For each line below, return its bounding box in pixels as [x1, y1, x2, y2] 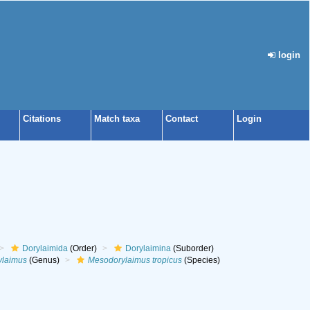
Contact [165, 113, 198, 124]
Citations [23, 113, 61, 124]
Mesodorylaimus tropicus [87, 255, 182, 265]
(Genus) [26, 255, 60, 265]
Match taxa [94, 113, 140, 124]
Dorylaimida [21, 244, 68, 253]
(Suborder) [170, 244, 214, 253]
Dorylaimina [125, 244, 171, 253]
